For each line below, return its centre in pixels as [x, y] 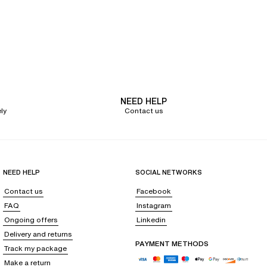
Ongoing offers [31, 220]
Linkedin [151, 220]
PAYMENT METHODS [172, 243]
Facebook [153, 191]
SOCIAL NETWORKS [168, 172]
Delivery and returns [38, 234]
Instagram [153, 205]
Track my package [36, 248]
